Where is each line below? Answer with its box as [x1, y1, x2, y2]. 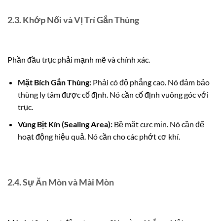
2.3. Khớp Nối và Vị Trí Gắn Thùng [7, 14, 139, 25]
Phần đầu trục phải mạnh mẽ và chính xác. [7, 55, 150, 65]
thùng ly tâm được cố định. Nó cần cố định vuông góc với [17, 90, 209, 100]
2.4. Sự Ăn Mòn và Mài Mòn [7, 177, 114, 188]
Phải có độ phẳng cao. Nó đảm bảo [91, 77, 210, 87]
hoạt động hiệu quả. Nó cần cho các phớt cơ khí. [17, 131, 180, 141]
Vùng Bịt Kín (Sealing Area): [17, 119, 112, 129]
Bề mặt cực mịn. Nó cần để [112, 119, 204, 129]
